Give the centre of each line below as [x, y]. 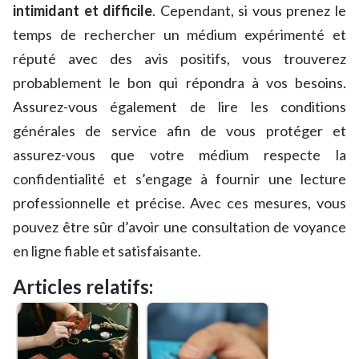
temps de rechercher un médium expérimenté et [179, 35]
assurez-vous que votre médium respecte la [179, 155]
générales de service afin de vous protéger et [179, 131]
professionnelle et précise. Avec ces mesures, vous [179, 203]
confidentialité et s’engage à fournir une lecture [179, 179]
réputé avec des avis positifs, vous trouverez [179, 59]
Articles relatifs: [83, 287]
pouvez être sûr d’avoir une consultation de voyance [179, 227]
